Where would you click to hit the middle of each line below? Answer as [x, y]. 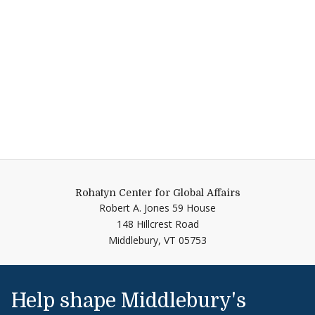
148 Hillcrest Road [157, 224]
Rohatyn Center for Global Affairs [157, 192]
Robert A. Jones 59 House [157, 207]
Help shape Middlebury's [129, 301]
